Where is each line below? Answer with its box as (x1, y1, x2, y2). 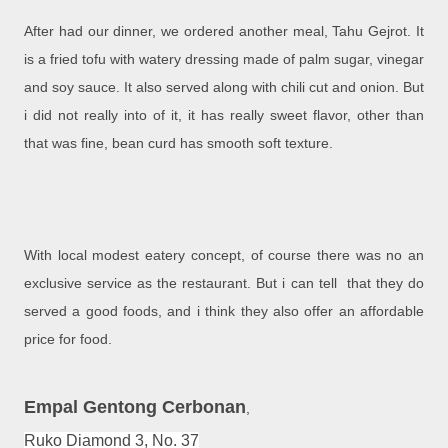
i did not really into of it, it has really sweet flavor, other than (24, 107, 424, 124)
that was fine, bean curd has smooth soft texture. (24, 135, 333, 152)
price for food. (24, 331, 112, 348)
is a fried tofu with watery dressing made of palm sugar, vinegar (24, 51, 424, 68)
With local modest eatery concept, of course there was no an (24, 247, 424, 264)
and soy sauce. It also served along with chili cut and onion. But (24, 79, 424, 96)
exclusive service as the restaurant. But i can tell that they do (24, 275, 424, 292)
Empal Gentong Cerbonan (24, 397, 246, 418)
